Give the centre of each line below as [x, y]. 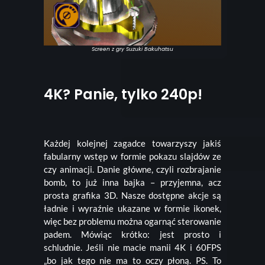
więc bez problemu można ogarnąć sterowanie [132, 222]
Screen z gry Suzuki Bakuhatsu [132, 49]
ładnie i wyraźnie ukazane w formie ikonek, [132, 209]
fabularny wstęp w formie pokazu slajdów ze [132, 156]
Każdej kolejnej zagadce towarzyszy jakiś [132, 143]
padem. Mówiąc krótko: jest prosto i [132, 235]
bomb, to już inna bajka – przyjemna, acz [132, 182]
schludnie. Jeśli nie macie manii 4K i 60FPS [132, 248]
